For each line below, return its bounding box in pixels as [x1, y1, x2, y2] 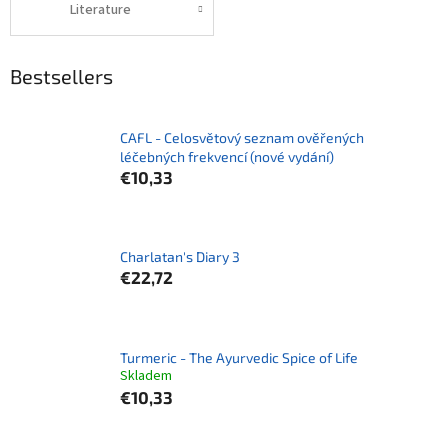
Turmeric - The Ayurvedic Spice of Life [120, 348, 358, 366]
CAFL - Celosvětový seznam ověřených [120, 128, 364, 146]
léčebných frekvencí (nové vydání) [120, 147, 334, 165]
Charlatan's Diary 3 [120, 248, 240, 266]
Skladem [120, 365, 172, 386]
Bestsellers [10, 63, 113, 88]
